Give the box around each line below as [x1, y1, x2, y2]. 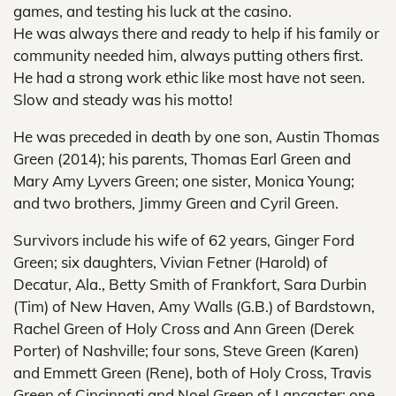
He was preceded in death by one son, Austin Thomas [13, 127, 379, 146]
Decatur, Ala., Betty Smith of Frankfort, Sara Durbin [13, 275, 367, 293]
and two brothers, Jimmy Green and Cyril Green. [13, 194, 339, 212]
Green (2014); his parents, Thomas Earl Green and [13, 149, 351, 168]
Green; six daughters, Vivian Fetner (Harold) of [13, 253, 328, 271]
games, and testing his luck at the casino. [13, 2, 292, 20]
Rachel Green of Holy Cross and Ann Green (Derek [13, 319, 354, 338]
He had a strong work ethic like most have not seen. [13, 68, 365, 87]
